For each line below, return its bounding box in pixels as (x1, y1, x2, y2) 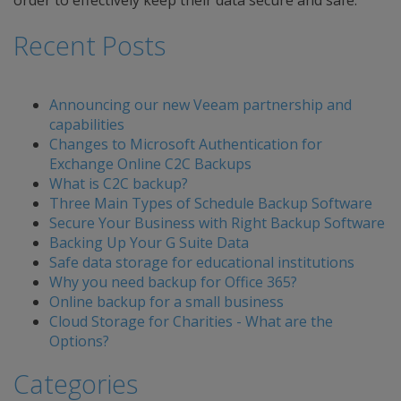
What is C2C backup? (49, 174, 188, 193)
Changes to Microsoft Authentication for (49, 134, 322, 154)
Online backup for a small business (49, 292, 284, 311)
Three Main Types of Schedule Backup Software (49, 193, 372, 213)
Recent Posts (13, 28, 166, 63)
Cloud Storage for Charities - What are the (49, 311, 333, 331)
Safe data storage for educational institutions (49, 252, 354, 272)
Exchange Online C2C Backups (49, 154, 252, 174)
